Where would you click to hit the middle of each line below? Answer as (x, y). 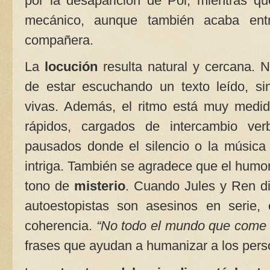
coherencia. (61, 226)
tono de (49, 186)
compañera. (59, 40)
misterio (100, 186)
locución (74, 67)
